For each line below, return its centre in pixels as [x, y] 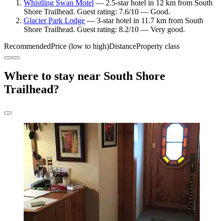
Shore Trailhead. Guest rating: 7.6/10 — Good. [97, 12]
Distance [123, 46]
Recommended [27, 46]
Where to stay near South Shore [85, 76]
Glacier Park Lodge [54, 21]
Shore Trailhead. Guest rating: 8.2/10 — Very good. [104, 30]
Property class [158, 46]
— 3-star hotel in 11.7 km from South [144, 21]
